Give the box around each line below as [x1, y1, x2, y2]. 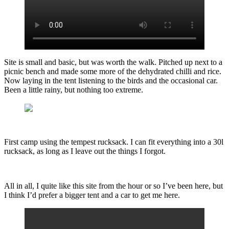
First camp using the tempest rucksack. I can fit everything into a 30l [4, 137, 223, 146]
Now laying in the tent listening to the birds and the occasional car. [4, 76, 218, 85]
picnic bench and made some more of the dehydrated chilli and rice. [4, 66, 221, 76]
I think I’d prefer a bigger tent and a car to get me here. [4, 190, 180, 199]
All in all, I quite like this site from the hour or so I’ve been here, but [4, 181, 223, 190]
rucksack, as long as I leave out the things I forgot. [4, 146, 166, 155]
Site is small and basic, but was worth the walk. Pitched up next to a [4, 57, 222, 66]
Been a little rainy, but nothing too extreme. [4, 85, 143, 94]
